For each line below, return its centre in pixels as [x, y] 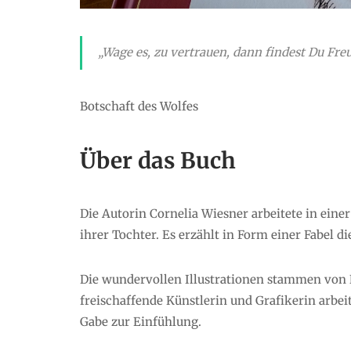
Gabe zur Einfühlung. [141, 321]
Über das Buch [158, 161]
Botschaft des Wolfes [139, 107]
